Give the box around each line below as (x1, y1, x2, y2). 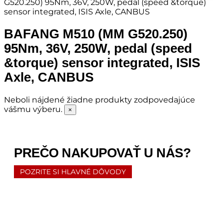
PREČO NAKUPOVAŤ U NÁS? (14, 145, 191, 160)
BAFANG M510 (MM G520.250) (4, 27, 188, 41)
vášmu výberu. (4, 105, 64, 114)
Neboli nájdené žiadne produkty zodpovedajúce (4, 95, 195, 105)
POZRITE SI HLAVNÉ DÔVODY (20, 167, 126, 176)
